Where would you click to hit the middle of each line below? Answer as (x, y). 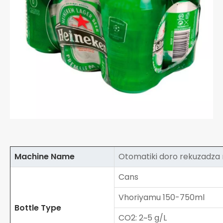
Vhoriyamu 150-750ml (160, 197)
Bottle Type (36, 208)
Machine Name (43, 156)
